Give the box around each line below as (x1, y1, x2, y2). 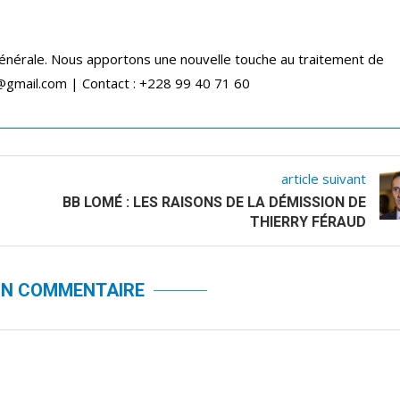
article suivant (281, 170, 367, 187)
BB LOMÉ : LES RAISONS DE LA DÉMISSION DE (62, 194, 367, 211)
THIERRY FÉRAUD (250, 213, 367, 230)
